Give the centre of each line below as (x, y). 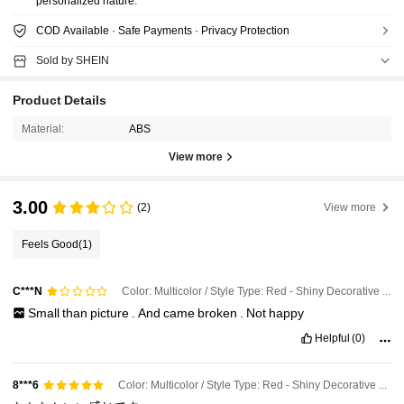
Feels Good (50, 245)
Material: (42, 129)
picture (110, 312)
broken (218, 312)
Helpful (332, 338)
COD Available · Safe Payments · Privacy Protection (162, 31)
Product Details (60, 101)
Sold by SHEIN (72, 61)
